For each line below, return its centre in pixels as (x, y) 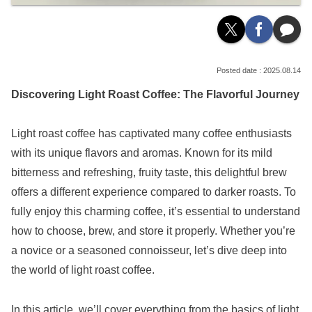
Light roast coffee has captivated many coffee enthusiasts (151, 134)
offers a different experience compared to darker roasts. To (154, 192)
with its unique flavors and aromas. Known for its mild (142, 153)
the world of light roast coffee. (83, 270)
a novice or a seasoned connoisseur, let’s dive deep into (149, 251)
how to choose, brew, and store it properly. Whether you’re (153, 231)
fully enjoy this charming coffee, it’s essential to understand (156, 212)
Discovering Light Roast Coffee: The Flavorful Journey (155, 94)
